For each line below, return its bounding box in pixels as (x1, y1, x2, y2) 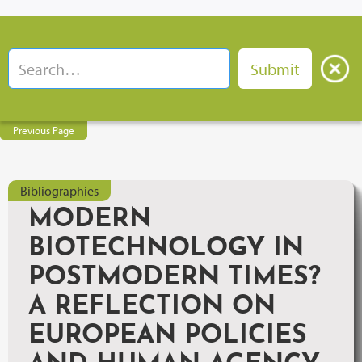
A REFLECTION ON (28, 294, 276, 320)
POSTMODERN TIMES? (28, 265, 321, 291)
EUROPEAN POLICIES (28, 323, 307, 349)
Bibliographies (20, 183, 99, 199)
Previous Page (13, 124, 74, 137)
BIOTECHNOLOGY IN (28, 236, 304, 262)
